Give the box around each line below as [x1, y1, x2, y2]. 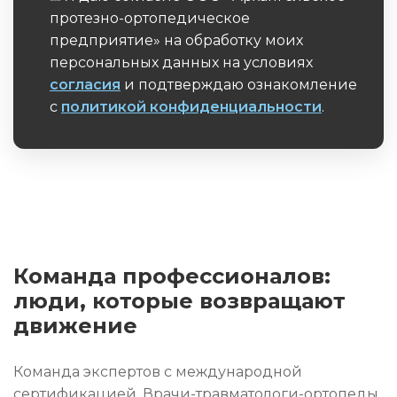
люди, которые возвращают [13, 288, 346, 314]
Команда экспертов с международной [13, 363, 302, 380]
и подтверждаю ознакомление [121, 76, 357, 93]
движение [13, 313, 137, 339]
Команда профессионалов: [13, 263, 331, 289]
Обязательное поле [34, 128, 179, 144]
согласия [50, 76, 121, 93]
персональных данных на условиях [50, 54, 313, 71]
